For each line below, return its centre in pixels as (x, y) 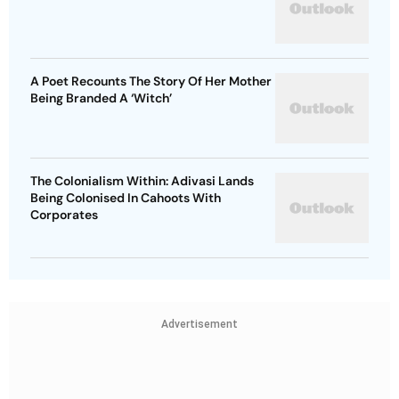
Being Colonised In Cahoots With (126, 198)
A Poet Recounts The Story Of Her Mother (151, 81)
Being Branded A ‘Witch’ (101, 98)
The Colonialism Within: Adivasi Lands (142, 181)
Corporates (64, 215)
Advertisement (199, 325)
